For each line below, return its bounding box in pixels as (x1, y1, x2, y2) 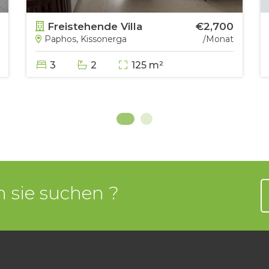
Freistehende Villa (44, 20, 142, 32)
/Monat (203, 33, 234, 44)
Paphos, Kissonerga (42, 33, 127, 44)
